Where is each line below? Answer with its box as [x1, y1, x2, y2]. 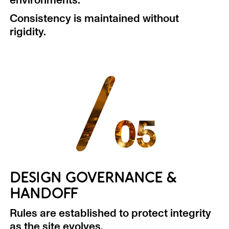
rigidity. [9, 26, 46, 37]
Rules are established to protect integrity [9, 208, 211, 219]
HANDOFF [9, 186, 78, 202]
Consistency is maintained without [9, 13, 179, 24]
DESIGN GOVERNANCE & [9, 170, 177, 186]
